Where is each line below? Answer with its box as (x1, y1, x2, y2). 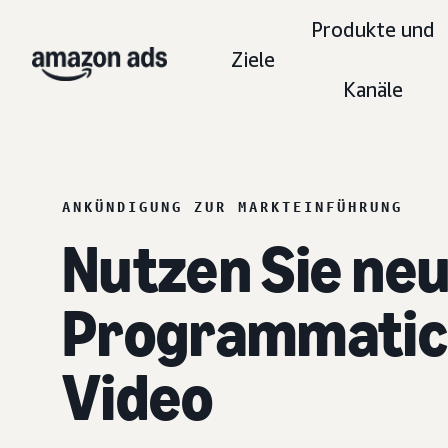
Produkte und (311, 18, 436, 41)
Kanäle (343, 78, 404, 101)
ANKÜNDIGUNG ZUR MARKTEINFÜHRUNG (62, 198, 403, 215)
